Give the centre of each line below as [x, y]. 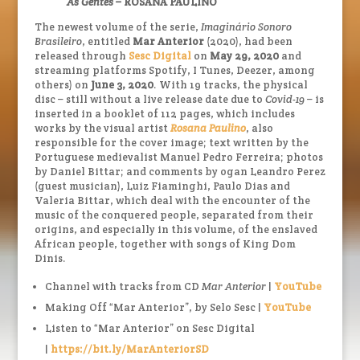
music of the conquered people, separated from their [174, 215]
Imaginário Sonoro [246, 27]
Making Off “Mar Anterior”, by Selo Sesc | [154, 307]
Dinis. [50, 258]
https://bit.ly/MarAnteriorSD [129, 349]
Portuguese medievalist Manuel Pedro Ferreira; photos [178, 157]
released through [81, 55]
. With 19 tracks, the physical [230, 84]
